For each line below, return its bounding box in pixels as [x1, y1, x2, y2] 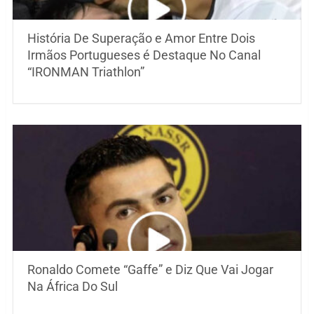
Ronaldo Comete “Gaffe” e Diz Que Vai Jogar [27, 262, 273, 278]
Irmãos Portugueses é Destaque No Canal [27, 48, 261, 63]
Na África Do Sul [27, 279, 118, 294]
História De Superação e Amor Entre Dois [27, 31, 255, 46]
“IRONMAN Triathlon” [27, 64, 144, 80]
